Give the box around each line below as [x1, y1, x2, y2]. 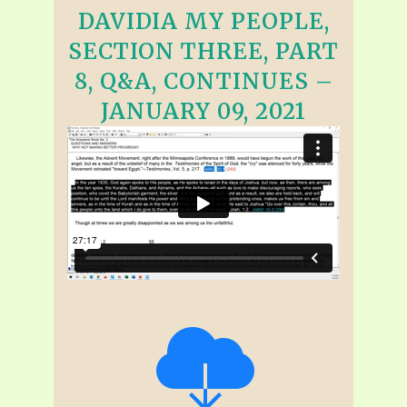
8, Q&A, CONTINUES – [74, 66, 333, 95]
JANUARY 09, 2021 [101, 96, 306, 125]
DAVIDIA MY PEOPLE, [77, 6, 330, 35]
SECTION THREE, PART [68, 36, 339, 65]
